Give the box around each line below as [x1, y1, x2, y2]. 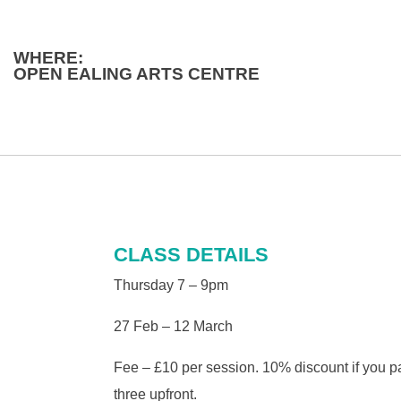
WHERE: [13, 48, 83, 68]
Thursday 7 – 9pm [114, 277, 228, 293]
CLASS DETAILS [114, 243, 269, 266]
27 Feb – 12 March [114, 318, 233, 334]
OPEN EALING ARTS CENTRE [13, 64, 260, 84]
